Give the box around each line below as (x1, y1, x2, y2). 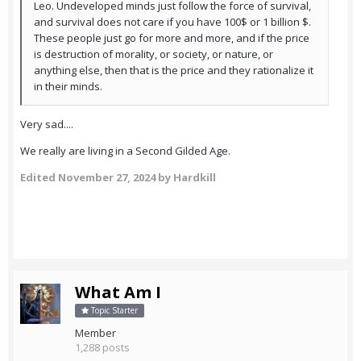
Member (75, 326, 116, 341)
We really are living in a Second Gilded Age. (20, 143, 230, 159)
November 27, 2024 (58, 170, 156, 185)
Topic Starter (89, 305, 138, 317)
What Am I (75, 281, 161, 304)
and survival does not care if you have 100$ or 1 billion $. (34, 15, 311, 30)
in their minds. (34, 79, 102, 94)
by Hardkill (156, 170, 216, 185)
